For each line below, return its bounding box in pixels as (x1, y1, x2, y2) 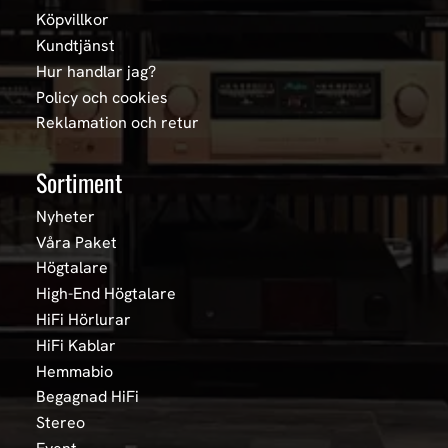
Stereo (36, 412, 85, 434)
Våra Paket (36, 231, 117, 253)
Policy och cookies (36, 86, 168, 108)
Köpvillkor (36, 9, 109, 31)
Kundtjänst (36, 35, 115, 57)
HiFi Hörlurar (36, 309, 131, 331)
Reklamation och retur (36, 112, 199, 134)
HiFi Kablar (36, 334, 116, 356)
